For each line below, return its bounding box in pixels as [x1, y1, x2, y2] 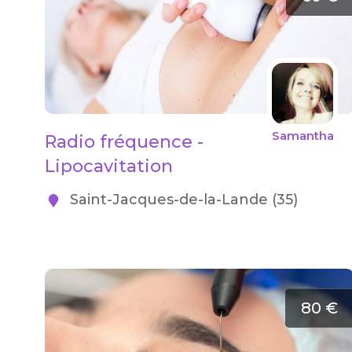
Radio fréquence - [44, 131, 203, 152]
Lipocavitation [44, 156, 173, 177]
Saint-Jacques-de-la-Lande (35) [65, 191, 298, 208]
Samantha [271, 128, 334, 143]
